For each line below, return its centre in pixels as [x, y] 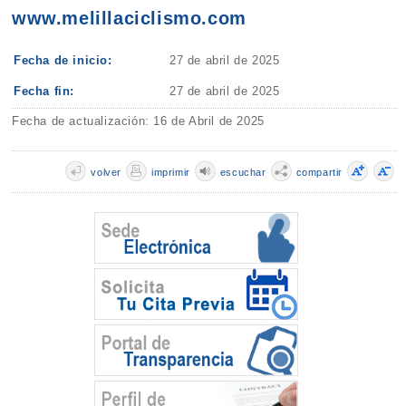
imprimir [170, 172]
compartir [319, 172]
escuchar [243, 172]
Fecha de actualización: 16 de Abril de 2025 [138, 121]
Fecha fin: [44, 91]
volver [106, 172]
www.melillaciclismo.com [129, 19]
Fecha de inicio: [63, 60]
